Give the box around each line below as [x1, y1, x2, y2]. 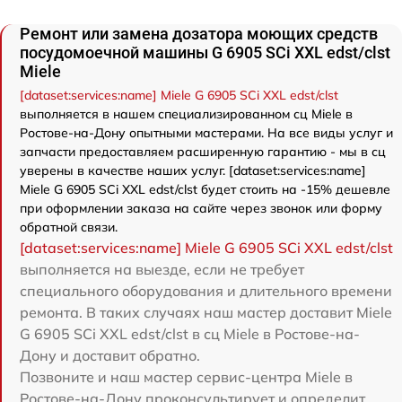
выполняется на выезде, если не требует [20, 260, 304, 278]
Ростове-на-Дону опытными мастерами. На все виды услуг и [20, 125, 393, 141]
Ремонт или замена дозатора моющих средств [20, 24, 378, 43]
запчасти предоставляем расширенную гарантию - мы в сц [20, 144, 386, 160]
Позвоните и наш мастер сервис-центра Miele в [20, 368, 353, 386]
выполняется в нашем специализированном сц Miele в [20, 106, 353, 122]
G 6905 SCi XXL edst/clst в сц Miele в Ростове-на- [20, 325, 360, 343]
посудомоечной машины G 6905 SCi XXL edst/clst [20, 43, 390, 62]
